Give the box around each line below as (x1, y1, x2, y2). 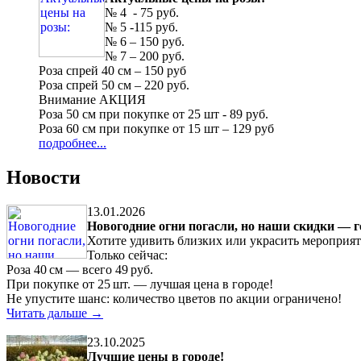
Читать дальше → (6, 305, 103, 320)
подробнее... (39, 136, 106, 150)
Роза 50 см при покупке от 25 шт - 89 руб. (39, 107, 268, 121)
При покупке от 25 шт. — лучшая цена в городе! (6, 276, 273, 291)
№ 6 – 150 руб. (105, 35, 185, 48)
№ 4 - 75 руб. (105, 6, 179, 19)
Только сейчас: (87, 247, 168, 262)
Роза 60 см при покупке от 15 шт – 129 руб (39, 122, 274, 135)
